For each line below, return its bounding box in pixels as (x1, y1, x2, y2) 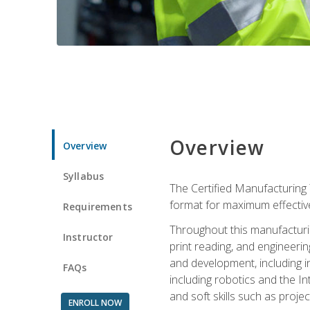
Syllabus (63, 169, 104, 183)
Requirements (63, 199, 132, 213)
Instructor (63, 230, 113, 244)
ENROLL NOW (68, 296, 122, 309)
